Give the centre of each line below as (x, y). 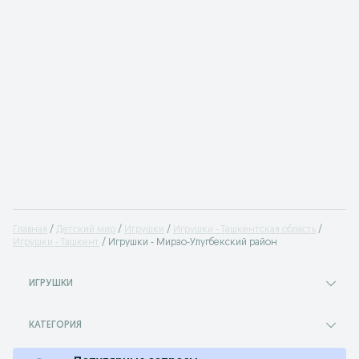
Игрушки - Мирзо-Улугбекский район (193, 243)
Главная (30, 230)
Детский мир (86, 230)
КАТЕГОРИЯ (55, 325)
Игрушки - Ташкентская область (244, 230)
